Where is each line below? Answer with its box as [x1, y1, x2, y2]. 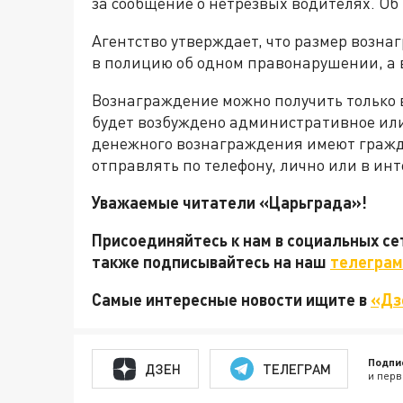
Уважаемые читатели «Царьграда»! [92, 193, 371, 212]
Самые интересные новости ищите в [92, 290, 371, 309]
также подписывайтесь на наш [92, 252, 330, 272]
